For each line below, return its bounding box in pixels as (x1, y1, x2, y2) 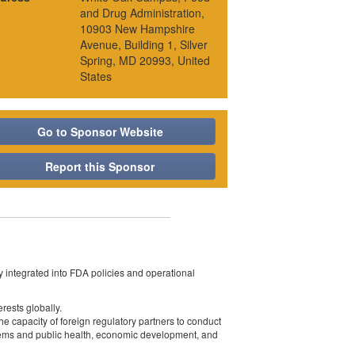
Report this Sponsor (45, 158, 155, 174)
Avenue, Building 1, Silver (80, 36, 208, 52)
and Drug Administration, (80, 5, 205, 21)
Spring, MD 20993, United (80, 52, 211, 68)
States (80, 68, 113, 84)
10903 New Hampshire (80, 21, 196, 36)
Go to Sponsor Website (36, 124, 163, 139)
